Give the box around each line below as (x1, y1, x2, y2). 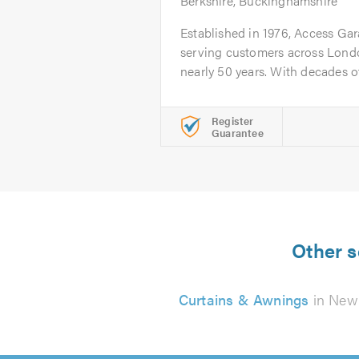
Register (212, 113, 254, 128)
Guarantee (212, 125, 264, 140)
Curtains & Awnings (178, 289, 309, 309)
